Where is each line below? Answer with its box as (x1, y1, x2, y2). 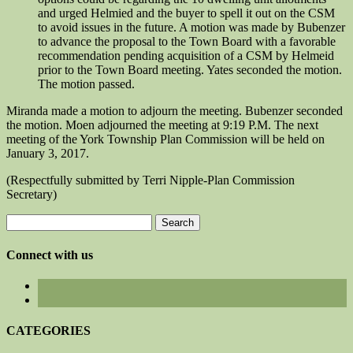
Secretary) (6, 188, 57, 202)
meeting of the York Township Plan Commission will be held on (6, 132, 325, 147)
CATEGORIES (6, 324, 91, 338)
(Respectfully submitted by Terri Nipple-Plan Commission (6, 173, 295, 188)
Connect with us (6, 247, 93, 262)
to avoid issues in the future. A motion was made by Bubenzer (38, 20, 345, 35)
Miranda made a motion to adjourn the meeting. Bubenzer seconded (6, 104, 343, 118)
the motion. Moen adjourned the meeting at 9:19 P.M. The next (6, 118, 318, 132)
